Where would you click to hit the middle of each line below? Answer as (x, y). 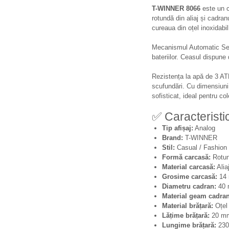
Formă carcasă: (186, 157)
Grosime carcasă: (190, 177)
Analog (204, 128)
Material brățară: (188, 206)
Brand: (173, 138)
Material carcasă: (189, 167)
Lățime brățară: (186, 215)
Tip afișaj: (178, 128)
